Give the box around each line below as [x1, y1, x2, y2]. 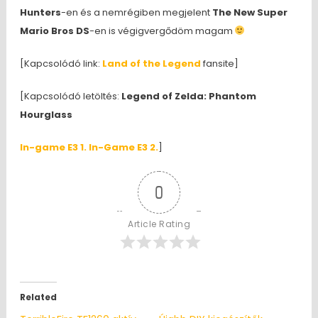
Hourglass [19, 107, 72, 121]
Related [19, 290, 57, 303]
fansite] [200, 56, 238, 70]
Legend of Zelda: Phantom [121, 89, 256, 103]
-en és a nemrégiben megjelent [60, 5, 212, 19]
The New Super [212, 5, 287, 19]
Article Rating [128, 217, 190, 230]
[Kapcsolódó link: [19, 56, 102, 70]
